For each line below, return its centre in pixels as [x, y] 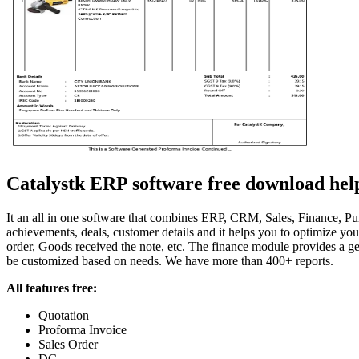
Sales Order [68, 345]
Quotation [64, 316]
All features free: [52, 288]
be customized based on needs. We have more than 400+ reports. [170, 261]
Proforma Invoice [83, 330]
